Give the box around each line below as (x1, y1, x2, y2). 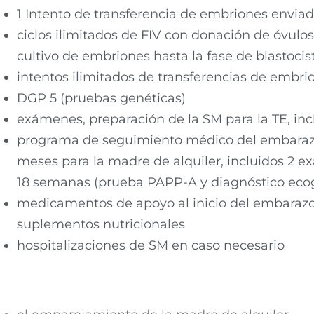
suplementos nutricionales (16, 216, 185, 232)
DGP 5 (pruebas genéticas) (16, 90, 186, 106)
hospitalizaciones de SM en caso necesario (16, 237, 285, 253)
